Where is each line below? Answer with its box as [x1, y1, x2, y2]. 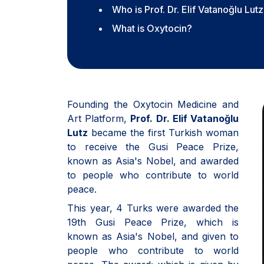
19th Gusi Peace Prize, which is [67, 216, 239, 228]
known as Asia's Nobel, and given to [67, 230, 239, 242]
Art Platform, [67, 113, 131, 124]
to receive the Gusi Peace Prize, [67, 141, 239, 153]
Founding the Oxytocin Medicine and [67, 98, 239, 110]
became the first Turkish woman [88, 127, 239, 138]
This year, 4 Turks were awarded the [67, 202, 239, 214]
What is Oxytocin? [112, 22, 192, 34]
